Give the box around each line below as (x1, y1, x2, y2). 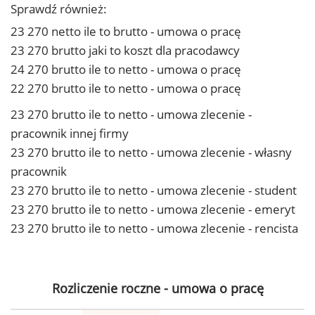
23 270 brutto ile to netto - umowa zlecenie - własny (11, 144, 292, 160)
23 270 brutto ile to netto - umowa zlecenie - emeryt (11, 201, 295, 217)
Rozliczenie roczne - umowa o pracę (51, 280, 264, 297)
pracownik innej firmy (11, 125, 129, 141)
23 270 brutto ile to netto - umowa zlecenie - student (11, 182, 297, 198)
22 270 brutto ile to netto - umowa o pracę (11, 80, 241, 96)
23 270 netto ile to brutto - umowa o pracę (11, 23, 241, 39)
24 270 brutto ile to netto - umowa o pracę (11, 61, 241, 77)
